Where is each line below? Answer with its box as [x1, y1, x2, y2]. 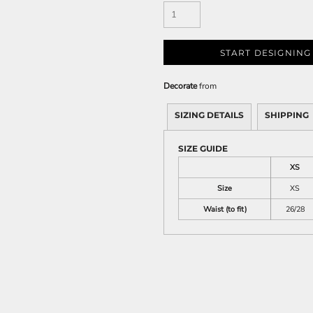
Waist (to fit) [203, 204, 247, 214]
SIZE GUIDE [178, 143, 228, 154]
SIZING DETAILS [175, 110, 244, 120]
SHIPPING [265, 110, 309, 120]
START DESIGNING [219, 48, 312, 59]
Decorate [163, 80, 197, 92]
